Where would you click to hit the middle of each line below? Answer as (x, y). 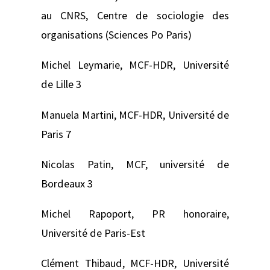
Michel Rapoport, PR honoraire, (135, 214)
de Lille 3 (61, 84)
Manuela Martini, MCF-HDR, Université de (135, 115)
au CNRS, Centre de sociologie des (135, 16)
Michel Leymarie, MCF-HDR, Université (135, 65)
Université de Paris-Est (93, 233)
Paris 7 (56, 134)
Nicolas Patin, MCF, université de (135, 164)
